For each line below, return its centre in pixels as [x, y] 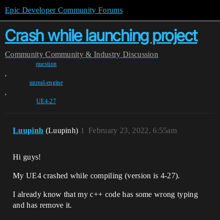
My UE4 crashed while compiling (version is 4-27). [96, 176]
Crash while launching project [101, 36]
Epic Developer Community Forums [64, 10]
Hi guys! [27, 157]
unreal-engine [46, 82]
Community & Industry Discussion [102, 54]
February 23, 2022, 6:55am [133, 130]
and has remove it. [42, 205]
